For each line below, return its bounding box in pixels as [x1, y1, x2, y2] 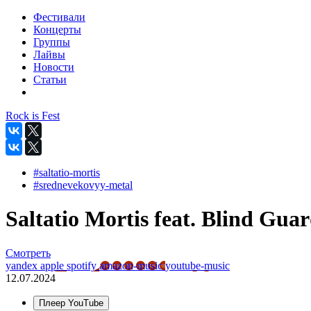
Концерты [33, 24, 81, 35]
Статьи [33, 74, 67, 85]
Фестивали [33, 11, 85, 23]
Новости [33, 61, 74, 73]
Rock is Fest [6, 110, 60, 121]
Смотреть [6, 246, 51, 259]
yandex [6, 259, 40, 271]
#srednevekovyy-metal [33, 179, 133, 191]
